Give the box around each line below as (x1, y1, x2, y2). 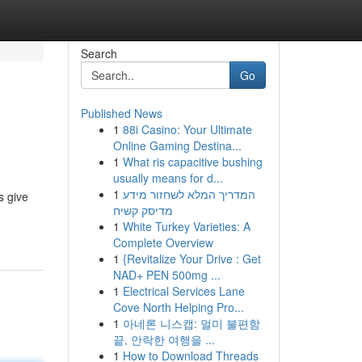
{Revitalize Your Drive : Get (122, 250, 261, 267)
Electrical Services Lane (122, 283, 245, 299)
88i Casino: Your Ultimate (122, 121, 252, 137)
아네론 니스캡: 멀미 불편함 (122, 315, 260, 331)
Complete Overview (112, 234, 213, 250)
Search (80, 45, 117, 61)
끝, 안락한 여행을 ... (112, 331, 215, 347)
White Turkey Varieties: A (122, 218, 250, 234)
